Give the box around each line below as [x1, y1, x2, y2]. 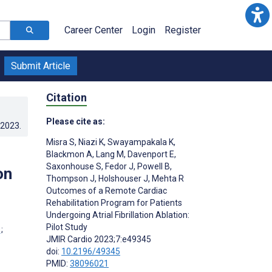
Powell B [135, 161, 170, 171]
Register [165, 24, 201, 36]
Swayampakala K [106, 137, 174, 147]
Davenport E [126, 149, 174, 159]
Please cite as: [46, 116, 105, 126]
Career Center [64, 24, 123, 36]
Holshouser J [97, 173, 148, 183]
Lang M [94, 149, 124, 159]
